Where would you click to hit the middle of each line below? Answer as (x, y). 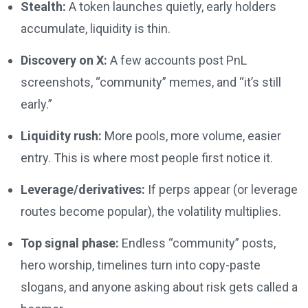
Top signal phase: (70, 243)
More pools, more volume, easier (191, 135)
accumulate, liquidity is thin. (96, 28)
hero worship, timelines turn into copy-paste (141, 265)
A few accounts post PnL (177, 60)
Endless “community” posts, (197, 243)
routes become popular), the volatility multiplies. (151, 211)
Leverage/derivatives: (83, 189)
